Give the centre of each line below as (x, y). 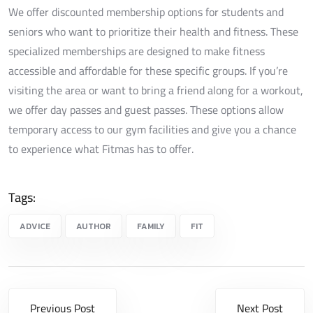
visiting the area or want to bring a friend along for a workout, (156, 90)
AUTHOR (94, 226)
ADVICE (35, 226)
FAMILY (151, 226)
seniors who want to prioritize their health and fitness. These (153, 31)
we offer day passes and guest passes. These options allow (146, 109)
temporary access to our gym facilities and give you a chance (152, 129)
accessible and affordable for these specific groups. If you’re (148, 70)
